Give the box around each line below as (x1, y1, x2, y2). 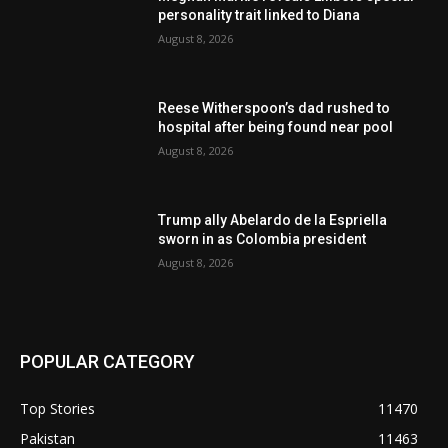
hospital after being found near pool (158, 119, 394, 136)
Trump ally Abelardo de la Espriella (158, 211, 388, 228)
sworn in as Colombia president (158, 230, 367, 247)
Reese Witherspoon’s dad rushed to (158, 100, 391, 117)
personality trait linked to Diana (158, 7, 361, 24)
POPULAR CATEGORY (20, 351, 195, 373)
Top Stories (20, 399, 95, 419)
